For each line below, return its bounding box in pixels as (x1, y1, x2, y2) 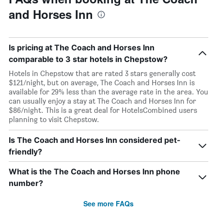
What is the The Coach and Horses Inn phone (9, 167, 180, 176)
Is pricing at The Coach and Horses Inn (9, 43, 155, 52)
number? (9, 178, 43, 188)
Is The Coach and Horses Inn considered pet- (9, 135, 181, 145)
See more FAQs (83, 199, 134, 208)
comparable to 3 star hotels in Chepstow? (9, 54, 168, 64)
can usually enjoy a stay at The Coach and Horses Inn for (9, 96, 196, 106)
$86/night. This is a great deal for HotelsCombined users (9, 106, 197, 115)
